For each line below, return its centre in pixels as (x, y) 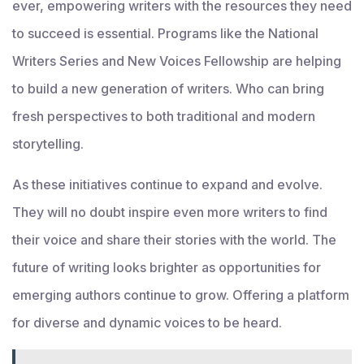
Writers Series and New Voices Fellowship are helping (177, 61)
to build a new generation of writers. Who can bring (168, 89)
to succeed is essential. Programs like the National (165, 34)
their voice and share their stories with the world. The (174, 240)
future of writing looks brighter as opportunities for (167, 268)
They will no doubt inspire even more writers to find (170, 212)
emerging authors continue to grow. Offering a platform (181, 295)
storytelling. (48, 144)
